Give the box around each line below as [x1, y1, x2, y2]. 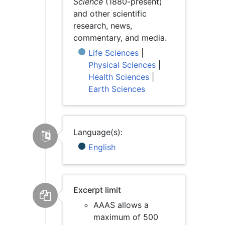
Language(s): [73, 127, 123, 137]
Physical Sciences [88, 60, 156, 70]
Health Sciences [88, 72, 149, 82]
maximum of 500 [93, 212, 158, 222]
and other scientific [73, 9, 147, 19]
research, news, [73, 21, 132, 31]
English [88, 142, 116, 152]
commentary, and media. [73, 33, 167, 43]
